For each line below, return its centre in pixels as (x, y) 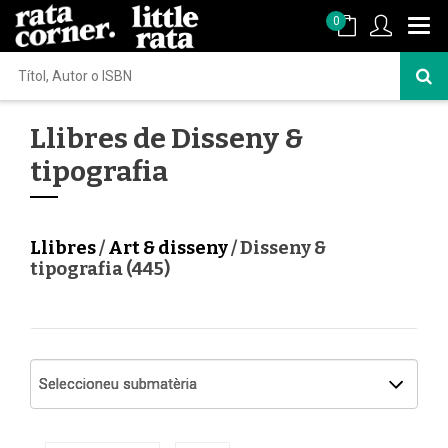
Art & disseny (169, 248)
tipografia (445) (100, 269)
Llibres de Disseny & (166, 138)
